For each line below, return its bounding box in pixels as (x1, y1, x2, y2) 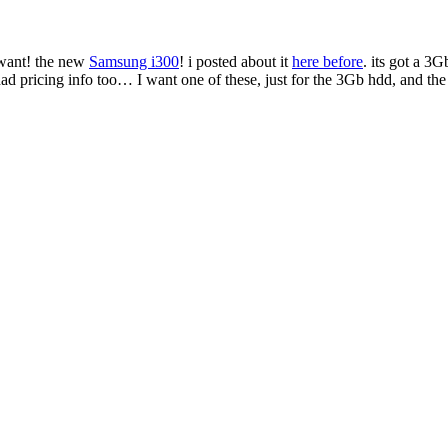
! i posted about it (179, 52, 292, 70)
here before (292, 52, 363, 70)
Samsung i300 (89, 52, 179, 70)
